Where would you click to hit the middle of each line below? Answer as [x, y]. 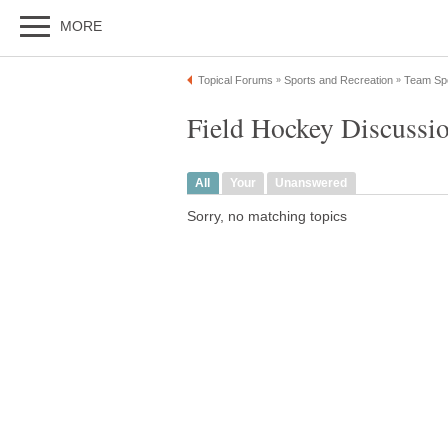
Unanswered [311, 183]
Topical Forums [235, 80]
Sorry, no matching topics [267, 217]
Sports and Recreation [338, 80]
